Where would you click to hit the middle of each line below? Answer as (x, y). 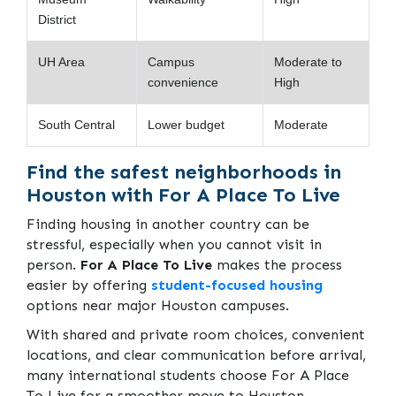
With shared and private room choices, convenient (196, 334)
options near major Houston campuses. (158, 305)
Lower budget (186, 124)
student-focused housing (237, 285)
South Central (76, 124)
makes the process (277, 264)
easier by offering (89, 285)
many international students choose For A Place (188, 375)
